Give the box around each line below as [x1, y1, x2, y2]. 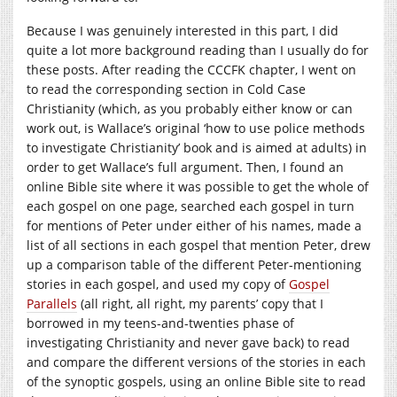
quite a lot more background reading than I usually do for [27, 41, 369, 58]
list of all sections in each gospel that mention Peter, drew [27, 236, 370, 253]
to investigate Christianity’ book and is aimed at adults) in [27, 138, 367, 156]
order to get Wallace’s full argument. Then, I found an [27, 158, 344, 175]
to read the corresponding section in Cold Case [27, 80, 306, 97]
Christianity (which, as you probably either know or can [27, 99, 353, 117]
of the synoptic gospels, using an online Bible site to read [27, 372, 366, 390]
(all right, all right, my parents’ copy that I [77, 294, 323, 312]
